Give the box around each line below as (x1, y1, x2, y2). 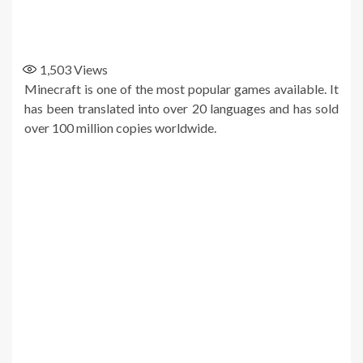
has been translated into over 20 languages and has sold (24, 100, 339, 116)
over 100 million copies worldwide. (24, 119, 216, 135)
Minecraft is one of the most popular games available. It (24, 80, 339, 96)
